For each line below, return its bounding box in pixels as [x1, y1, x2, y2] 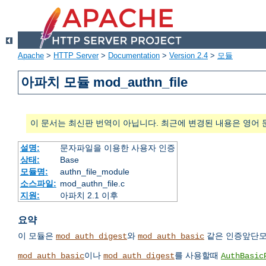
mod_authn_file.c [59, 179, 125, 189]
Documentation [108, 51, 160, 61]
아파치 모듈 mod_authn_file [21, 75, 188, 90]
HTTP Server [53, 51, 99, 61]
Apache [18, 51, 44, 61]
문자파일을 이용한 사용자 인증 [59, 143, 175, 153]
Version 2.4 [169, 51, 208, 61]
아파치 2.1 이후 [59, 191, 118, 201]
